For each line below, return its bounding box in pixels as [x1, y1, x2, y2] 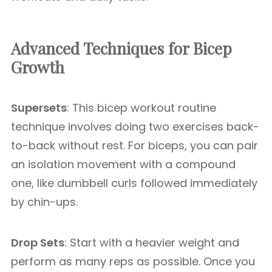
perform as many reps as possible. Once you [11, 254, 255, 269]
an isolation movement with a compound [11, 157, 236, 172]
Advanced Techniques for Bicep [11, 38, 232, 59]
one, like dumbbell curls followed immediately [11, 175, 257, 191]
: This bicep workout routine [67, 100, 216, 115]
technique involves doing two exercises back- [11, 119, 259, 134]
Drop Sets [11, 235, 64, 250]
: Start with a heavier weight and [64, 235, 239, 250]
